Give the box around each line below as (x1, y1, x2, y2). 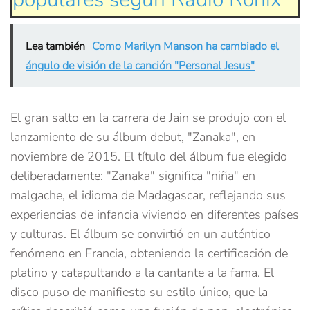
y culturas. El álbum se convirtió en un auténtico (10, 226, 271, 243)
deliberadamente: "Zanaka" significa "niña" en (10, 167, 255, 185)
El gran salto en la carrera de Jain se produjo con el (10, 109, 286, 127)
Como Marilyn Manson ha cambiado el (92, 39, 279, 55)
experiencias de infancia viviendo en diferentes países (10, 206, 299, 224)
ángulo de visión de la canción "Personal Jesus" (26, 58, 255, 74)
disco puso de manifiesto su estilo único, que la (10, 284, 268, 301)
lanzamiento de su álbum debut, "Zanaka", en (10, 129, 255, 146)
